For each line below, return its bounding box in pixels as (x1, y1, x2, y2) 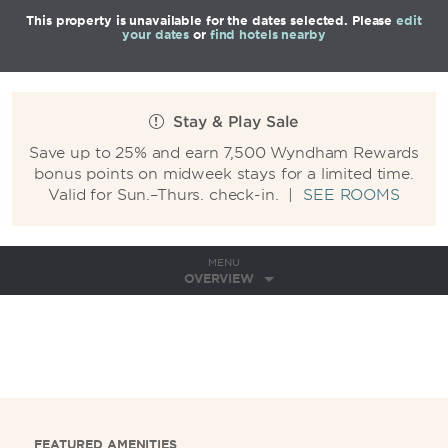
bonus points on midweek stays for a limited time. (34, 165, 414, 183)
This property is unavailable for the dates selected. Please (26, 13, 397, 28)
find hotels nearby (209, 27, 326, 42)
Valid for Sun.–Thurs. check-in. (48, 186, 284, 204)
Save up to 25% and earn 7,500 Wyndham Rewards (28, 144, 420, 162)
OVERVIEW (183, 271, 255, 286)
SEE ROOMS (303, 186, 400, 204)
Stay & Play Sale (172, 113, 300, 131)
